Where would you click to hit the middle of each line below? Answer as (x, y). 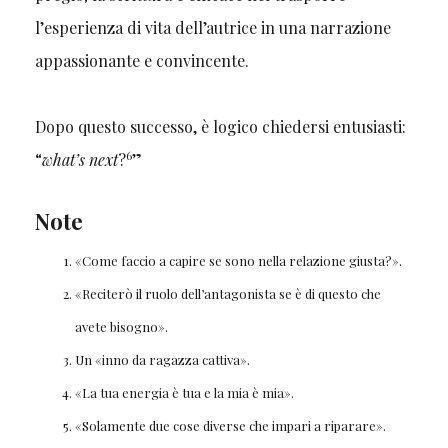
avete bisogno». (121, 327)
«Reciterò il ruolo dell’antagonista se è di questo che (227, 294)
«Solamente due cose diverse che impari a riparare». (230, 426)
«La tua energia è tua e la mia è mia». (184, 393)
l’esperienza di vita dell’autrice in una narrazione (212, 28)
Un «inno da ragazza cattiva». (162, 360)
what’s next (79, 160)
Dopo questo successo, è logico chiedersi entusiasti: (220, 127)
